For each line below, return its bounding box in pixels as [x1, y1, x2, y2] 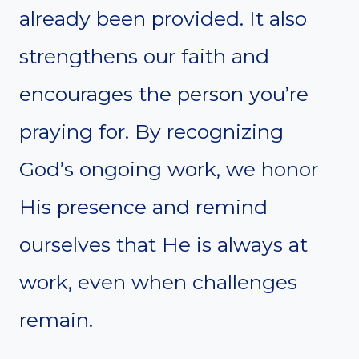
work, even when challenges [19, 269, 297, 294]
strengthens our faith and [19, 43, 269, 68]
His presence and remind [19, 194, 268, 219]
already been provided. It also [19, 6, 307, 30]
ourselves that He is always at [19, 232, 308, 256]
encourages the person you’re [19, 81, 309, 106]
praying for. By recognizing [19, 119, 284, 143]
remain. [19, 307, 93, 332]
